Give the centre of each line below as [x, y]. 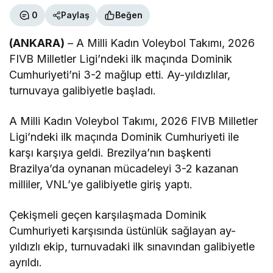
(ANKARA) [37, 43]
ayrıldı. [26, 262]
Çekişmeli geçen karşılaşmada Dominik [108, 214]
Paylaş [75, 15]
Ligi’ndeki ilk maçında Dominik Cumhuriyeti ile [124, 136]
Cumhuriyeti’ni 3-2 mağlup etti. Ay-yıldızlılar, [120, 74]
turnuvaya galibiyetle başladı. [83, 90]
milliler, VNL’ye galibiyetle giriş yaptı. [101, 184]
